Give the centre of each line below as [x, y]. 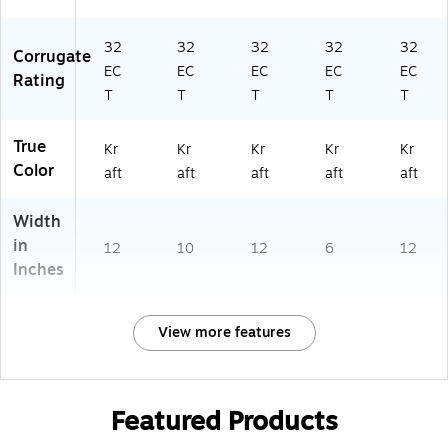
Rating [39, 81]
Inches [38, 270]
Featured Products [224, 422]
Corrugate [52, 57]
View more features [224, 333]
